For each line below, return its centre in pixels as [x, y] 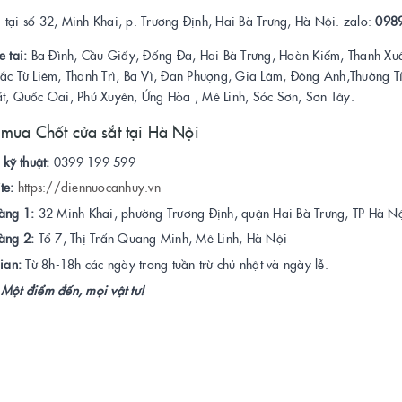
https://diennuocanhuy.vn [89, 187]
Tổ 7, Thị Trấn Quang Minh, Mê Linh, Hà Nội [162, 238]
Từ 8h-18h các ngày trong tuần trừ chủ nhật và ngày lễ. [175, 264]
